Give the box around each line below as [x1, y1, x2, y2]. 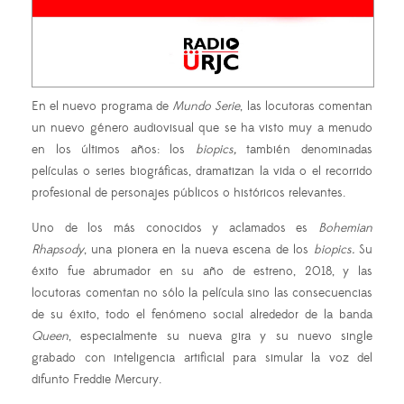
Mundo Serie [172, 98, 241, 115]
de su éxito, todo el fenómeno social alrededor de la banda [32, 307, 372, 324]
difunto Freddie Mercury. [32, 372, 161, 389]
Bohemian [318, 220, 372, 237]
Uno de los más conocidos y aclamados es [32, 220, 318, 237]
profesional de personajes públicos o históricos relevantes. [32, 185, 345, 202]
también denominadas [246, 142, 373, 159]
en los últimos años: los [32, 142, 196, 159]
